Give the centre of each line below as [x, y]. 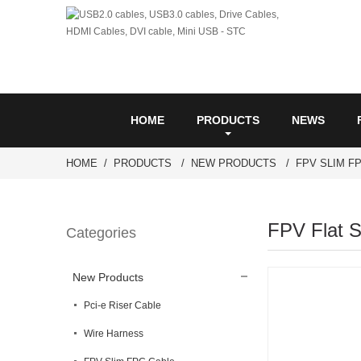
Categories [101, 233]
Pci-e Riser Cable [122, 305]
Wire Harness [114, 334]
